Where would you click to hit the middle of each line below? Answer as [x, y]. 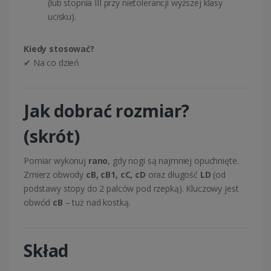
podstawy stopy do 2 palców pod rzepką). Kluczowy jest [131, 189]
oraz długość [173, 175]
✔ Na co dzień [52, 63]
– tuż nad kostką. [96, 203]
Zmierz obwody [55, 175]
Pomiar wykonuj [56, 161]
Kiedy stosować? [59, 49]
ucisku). [62, 17]
